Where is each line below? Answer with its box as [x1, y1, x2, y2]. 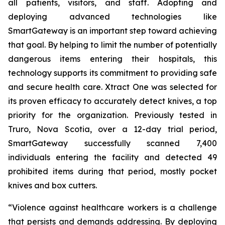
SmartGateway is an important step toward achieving [8, 26, 217, 36]
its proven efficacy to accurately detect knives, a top [8, 96, 217, 106]
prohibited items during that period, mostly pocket [8, 166, 217, 176]
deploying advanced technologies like [8, 12, 217, 22]
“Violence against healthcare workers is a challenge [8, 202, 217, 212]
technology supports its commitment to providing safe [8, 68, 217, 78]
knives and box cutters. [8, 180, 97, 190]
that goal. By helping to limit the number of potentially [8, 40, 217, 50]
